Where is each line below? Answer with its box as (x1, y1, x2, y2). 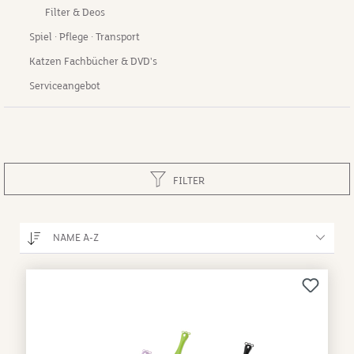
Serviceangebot (29, 80, 100, 92)
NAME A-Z (53, 232, 99, 244)
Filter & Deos (45, 6, 105, 19)
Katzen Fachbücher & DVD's (29, 55, 157, 68)
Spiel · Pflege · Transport (29, 31, 140, 43)
